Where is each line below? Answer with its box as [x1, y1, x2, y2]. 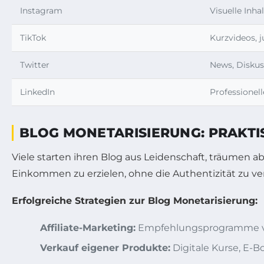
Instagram [20, 5, 62, 16]
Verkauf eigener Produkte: [40, 242, 170, 253]
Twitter [20, 59, 49, 70]
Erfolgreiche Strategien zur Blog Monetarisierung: [12, 194, 258, 206]
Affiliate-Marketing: [40, 222, 136, 233]
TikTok [20, 32, 46, 43]
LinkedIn [20, 86, 55, 97]
